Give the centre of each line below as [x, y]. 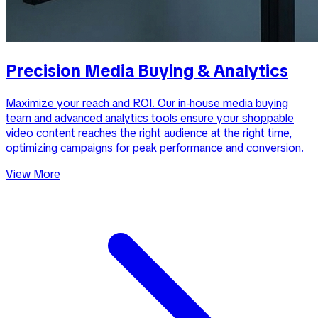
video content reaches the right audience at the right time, [149, 133]
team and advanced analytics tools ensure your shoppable [150, 118]
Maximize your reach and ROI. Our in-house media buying [147, 103]
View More [33, 174]
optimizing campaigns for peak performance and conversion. [155, 148]
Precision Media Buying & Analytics [147, 70]
